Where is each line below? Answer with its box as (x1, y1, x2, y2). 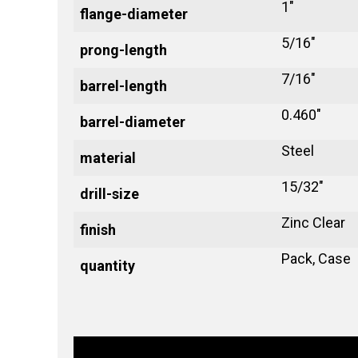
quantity (80, 257, 135, 274)
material (80, 149, 136, 166)
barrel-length (80, 77, 167, 94)
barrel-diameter (80, 113, 185, 130)
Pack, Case (281, 249, 351, 267)
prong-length (80, 41, 167, 58)
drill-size (80, 185, 139, 202)
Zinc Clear (281, 213, 345, 231)
